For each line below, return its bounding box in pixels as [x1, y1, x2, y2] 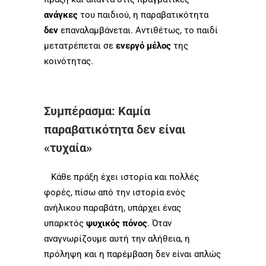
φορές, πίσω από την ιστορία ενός [44, 186, 185, 198]
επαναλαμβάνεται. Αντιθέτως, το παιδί [58, 24, 218, 36]
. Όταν [147, 217, 172, 229]
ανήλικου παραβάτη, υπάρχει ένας [44, 202, 181, 213]
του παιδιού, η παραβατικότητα [78, 9, 208, 20]
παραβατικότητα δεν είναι [44, 122, 186, 137]
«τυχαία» [44, 140, 92, 155]
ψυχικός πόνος [84, 217, 147, 229]
